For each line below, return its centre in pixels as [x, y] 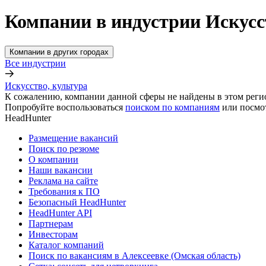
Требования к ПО [64, 191]
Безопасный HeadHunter [77, 202]
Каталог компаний [66, 245]
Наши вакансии [61, 170]
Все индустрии [35, 63]
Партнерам [51, 223]
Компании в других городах [59, 52]
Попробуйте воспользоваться [64, 107]
